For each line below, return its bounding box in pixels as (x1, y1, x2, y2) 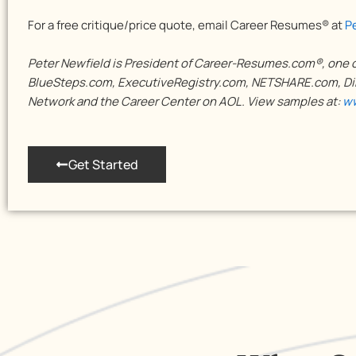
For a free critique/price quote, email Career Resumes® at (28, 17, 345, 33)
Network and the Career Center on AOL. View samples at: (28, 93, 342, 110)
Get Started (68, 156, 138, 173)
